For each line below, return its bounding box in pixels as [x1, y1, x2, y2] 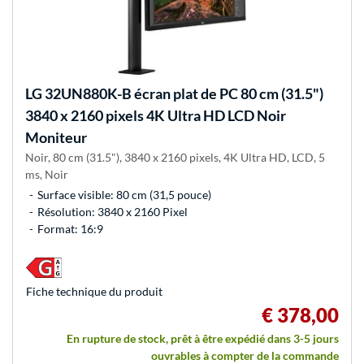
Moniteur [25, 128, 87, 146]
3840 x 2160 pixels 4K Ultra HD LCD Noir [25, 106, 286, 124]
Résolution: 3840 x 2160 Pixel [37, 204, 188, 219]
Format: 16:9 [37, 221, 103, 236]
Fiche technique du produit [26, 284, 162, 298]
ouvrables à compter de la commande [151, 348, 339, 362]
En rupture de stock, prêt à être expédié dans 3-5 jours [67, 331, 339, 345]
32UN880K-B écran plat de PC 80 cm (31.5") [42, 84, 323, 102]
